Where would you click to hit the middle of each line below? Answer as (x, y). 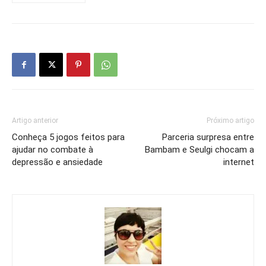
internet (239, 162)
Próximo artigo (230, 121)
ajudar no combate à (53, 150)
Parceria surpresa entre (208, 137)
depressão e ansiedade (57, 162)
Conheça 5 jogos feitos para (68, 137)
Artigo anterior (35, 121)
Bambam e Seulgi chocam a (199, 150)
